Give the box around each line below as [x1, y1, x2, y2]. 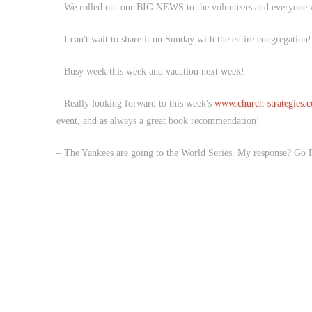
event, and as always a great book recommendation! [56, 115, 263, 126]
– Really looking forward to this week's [56, 97, 214, 109]
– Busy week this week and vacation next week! [56, 65, 247, 77]
